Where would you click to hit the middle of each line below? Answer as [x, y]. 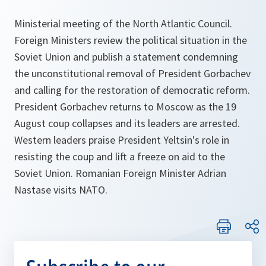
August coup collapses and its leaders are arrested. [127, 123]
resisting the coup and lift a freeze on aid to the [120, 156]
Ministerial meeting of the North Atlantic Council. [123, 23]
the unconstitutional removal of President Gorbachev [132, 73]
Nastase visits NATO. [61, 190]
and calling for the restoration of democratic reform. [132, 90]
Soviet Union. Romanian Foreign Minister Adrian [120, 173]
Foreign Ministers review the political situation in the [131, 40]
